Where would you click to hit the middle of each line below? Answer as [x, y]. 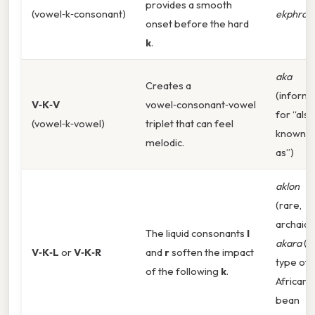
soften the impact [212, 252]
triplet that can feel [189, 124]
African [292, 281]
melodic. [165, 143]
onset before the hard [197, 24]
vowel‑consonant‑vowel [201, 105]
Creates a [168, 86]
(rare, [289, 205]
